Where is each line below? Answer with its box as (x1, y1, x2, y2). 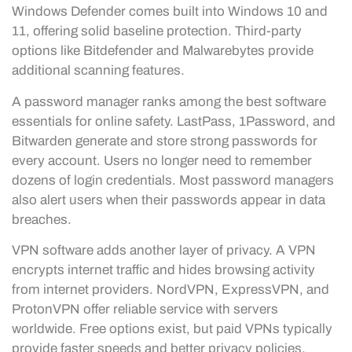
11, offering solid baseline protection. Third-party (12, 24, 302, 39)
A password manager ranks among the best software (12, 93, 326, 109)
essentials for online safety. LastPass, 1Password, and (12, 113, 335, 129)
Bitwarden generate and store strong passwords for (12, 133, 317, 148)
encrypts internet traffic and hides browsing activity (12, 262, 315, 278)
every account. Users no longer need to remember (12, 152, 312, 168)
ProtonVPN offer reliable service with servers (12, 302, 278, 317)
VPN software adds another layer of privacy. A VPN (12, 243, 316, 258)
